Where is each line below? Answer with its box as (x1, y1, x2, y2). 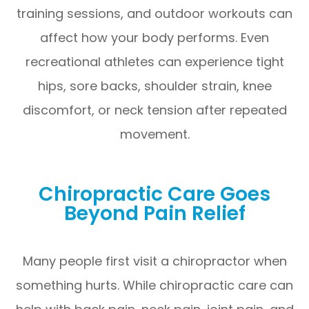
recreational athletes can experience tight (25, 52, 284, 70)
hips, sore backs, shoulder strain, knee (37, 77, 272, 94)
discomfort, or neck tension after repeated (22, 101, 287, 119)
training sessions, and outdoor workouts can (17, 4, 292, 22)
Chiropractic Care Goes (39, 179, 270, 208)
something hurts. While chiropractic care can (16, 276, 293, 294)
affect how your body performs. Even (40, 28, 269, 46)
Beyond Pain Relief (63, 199, 246, 227)
